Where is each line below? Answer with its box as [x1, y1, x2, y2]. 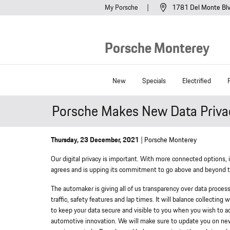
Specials [142, 75, 166, 86]
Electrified [182, 75, 211, 86]
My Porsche [105, 3, 140, 13]
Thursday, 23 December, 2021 [51, 135, 139, 146]
